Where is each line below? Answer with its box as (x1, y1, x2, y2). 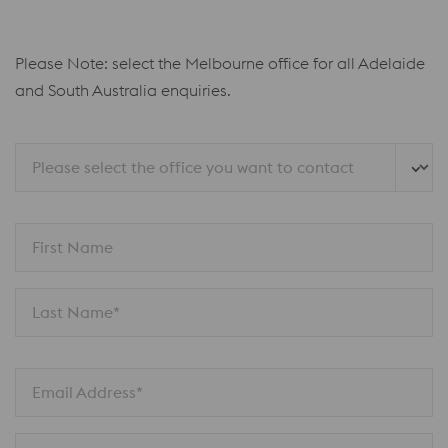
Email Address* (32, 382, 143, 402)
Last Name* (32, 302, 120, 322)
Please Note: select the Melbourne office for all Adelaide (15, 53, 425, 73)
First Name (32, 237, 113, 257)
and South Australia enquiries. (15, 80, 231, 100)
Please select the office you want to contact (32, 157, 354, 177)
